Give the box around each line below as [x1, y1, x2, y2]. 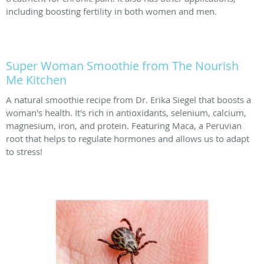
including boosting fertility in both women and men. [6, 5, 217, 17]
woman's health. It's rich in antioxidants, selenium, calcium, [6, 106, 246, 118]
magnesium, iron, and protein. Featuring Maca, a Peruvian [6, 119, 242, 131]
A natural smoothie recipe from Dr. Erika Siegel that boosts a [6, 93, 251, 105]
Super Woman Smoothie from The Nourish [6, 57, 239, 74]
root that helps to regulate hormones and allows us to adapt [6, 132, 249, 144]
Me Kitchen [6, 71, 67, 88]
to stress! [6, 145, 42, 157]
